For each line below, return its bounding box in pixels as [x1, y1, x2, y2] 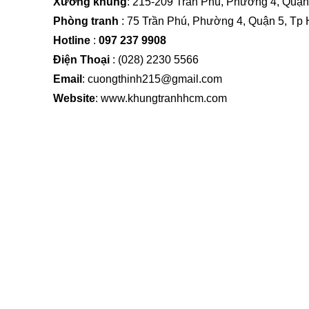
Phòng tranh [53, 14, 121, 27]
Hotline [53, 34, 90, 46]
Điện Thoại [53, 53, 110, 66]
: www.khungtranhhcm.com [95, 92, 227, 104]
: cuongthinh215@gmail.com [82, 72, 222, 85]
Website [53, 92, 95, 104]
